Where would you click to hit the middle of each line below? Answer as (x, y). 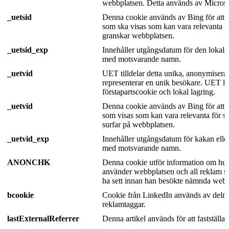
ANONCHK (29, 162)
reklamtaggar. (124, 204)
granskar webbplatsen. (138, 35)
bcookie (20, 195)
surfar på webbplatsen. (139, 124)
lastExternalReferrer (43, 218)
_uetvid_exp (28, 139)
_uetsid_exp (28, 50)
